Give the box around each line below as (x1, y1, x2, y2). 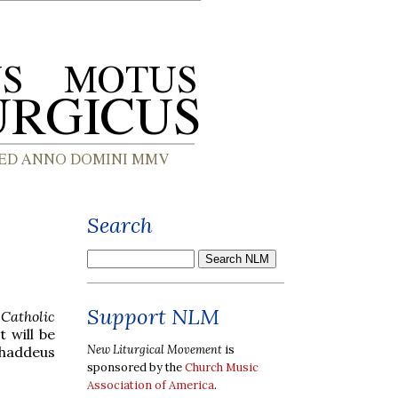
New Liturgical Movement (87, 341, 222, 357)
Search (87, 211, 153, 239)
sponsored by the (87, 359, 185, 375)
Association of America (87, 377, 214, 393)
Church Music (185, 359, 259, 375)
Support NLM (87, 303, 219, 330)
